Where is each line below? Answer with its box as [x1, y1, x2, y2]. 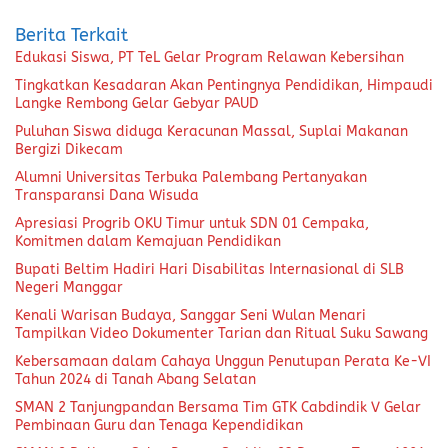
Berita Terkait [15, 23, 128, 46]
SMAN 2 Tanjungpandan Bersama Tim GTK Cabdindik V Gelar [15, 398, 421, 416]
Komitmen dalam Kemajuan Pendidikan [15, 232, 281, 250]
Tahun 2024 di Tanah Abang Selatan [15, 370, 256, 388]
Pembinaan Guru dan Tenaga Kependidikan [15, 416, 303, 434]
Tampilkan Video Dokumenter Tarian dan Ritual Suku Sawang [15, 324, 428, 342]
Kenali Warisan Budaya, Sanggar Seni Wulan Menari [15, 306, 366, 324]
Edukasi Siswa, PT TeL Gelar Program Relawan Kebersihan [15, 48, 404, 66]
